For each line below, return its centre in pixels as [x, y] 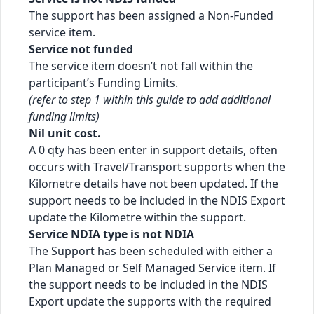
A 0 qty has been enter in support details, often [153, 150]
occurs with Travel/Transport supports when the [157, 166]
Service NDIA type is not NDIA [111, 234]
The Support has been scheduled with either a [151, 251]
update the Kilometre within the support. [137, 217]
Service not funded [81, 49]
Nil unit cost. [65, 133]
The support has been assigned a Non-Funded [151, 15]
